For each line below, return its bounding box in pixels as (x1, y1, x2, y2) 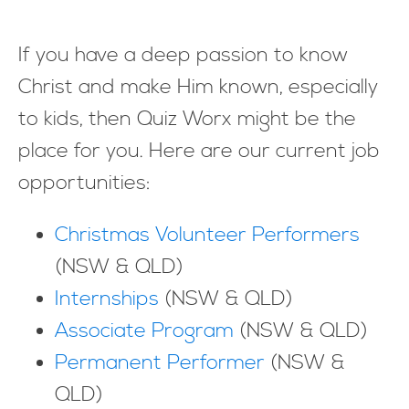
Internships (55, 287, 159, 312)
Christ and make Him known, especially (18, 75, 378, 100)
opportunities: (18, 171, 151, 196)
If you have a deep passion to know (18, 43, 348, 68)
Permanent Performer (55, 351, 265, 376)
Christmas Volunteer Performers (55, 223, 360, 248)
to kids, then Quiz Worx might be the (18, 107, 356, 132)
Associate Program (55, 319, 234, 344)
